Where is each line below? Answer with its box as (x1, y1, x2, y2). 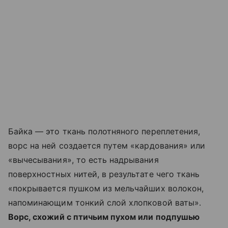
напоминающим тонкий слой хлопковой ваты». (8, 197, 201, 208)
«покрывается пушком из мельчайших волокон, (8, 183, 204, 193)
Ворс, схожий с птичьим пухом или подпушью (8, 212, 199, 222)
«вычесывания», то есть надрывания (8, 155, 159, 165)
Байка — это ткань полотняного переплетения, (8, 126, 201, 136)
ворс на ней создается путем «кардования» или (8, 140, 206, 151)
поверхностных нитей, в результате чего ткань (8, 169, 200, 179)
